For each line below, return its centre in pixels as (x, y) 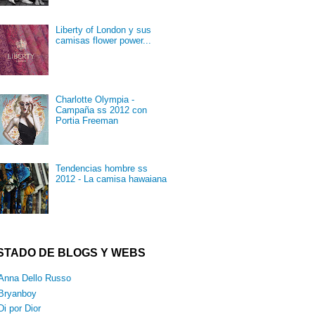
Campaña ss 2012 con (102, 110)
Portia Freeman (87, 120)
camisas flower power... (104, 41)
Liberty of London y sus (104, 30)
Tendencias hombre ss (102, 168)
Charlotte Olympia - (95, 99)
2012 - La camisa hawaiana (111, 179)
